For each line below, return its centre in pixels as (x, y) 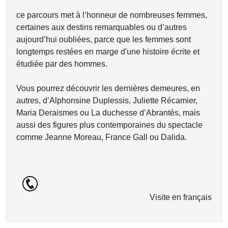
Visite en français (181, 197)
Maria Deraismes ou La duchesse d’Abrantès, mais (108, 113)
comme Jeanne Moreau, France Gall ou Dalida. (102, 137)
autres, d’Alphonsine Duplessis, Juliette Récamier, (107, 101)
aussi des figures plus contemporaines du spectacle (109, 125)
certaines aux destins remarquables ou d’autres (102, 27)
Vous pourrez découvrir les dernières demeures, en (108, 88)
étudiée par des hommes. (62, 64)
